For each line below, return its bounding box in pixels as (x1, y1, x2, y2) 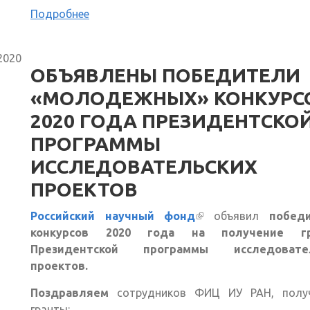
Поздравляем (30, 286, 109, 300)
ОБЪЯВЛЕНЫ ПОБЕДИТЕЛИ (30, 64, 300, 86)
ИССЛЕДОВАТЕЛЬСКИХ (30, 156, 257, 178)
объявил (213, 210, 269, 223)
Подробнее (30, 8, 89, 21)
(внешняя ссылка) (195, 210, 298, 223)
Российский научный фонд (30, 210, 196, 223)
